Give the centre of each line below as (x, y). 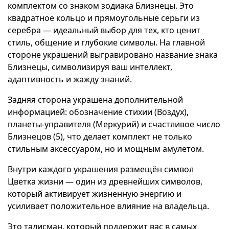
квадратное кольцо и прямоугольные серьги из (104, 18)
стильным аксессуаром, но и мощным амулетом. (106, 149)
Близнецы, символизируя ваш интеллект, (90, 67)
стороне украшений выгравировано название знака (113, 55)
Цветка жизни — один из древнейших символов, (105, 181)
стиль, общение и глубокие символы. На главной (106, 42)
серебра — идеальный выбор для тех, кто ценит (104, 30)
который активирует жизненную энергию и (95, 194)
